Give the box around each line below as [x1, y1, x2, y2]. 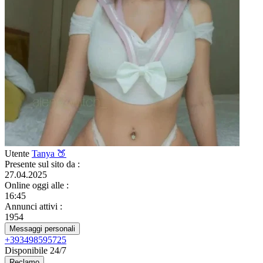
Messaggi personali [9, 224, 75, 233]
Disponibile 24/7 [5, 245, 66, 255]
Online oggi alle [5, 180, 66, 190]
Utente [5, 149, 32, 159]
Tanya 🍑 [32, 149, 66, 159]
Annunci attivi [5, 201, 60, 211]
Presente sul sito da [5, 159, 77, 169]
